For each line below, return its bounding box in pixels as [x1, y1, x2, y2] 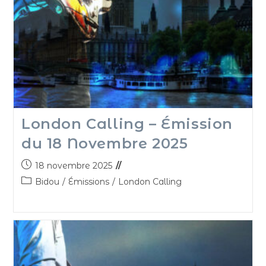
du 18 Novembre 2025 [21, 135, 188, 153]
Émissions [68, 176, 109, 188]
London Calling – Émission [21, 115, 233, 133]
